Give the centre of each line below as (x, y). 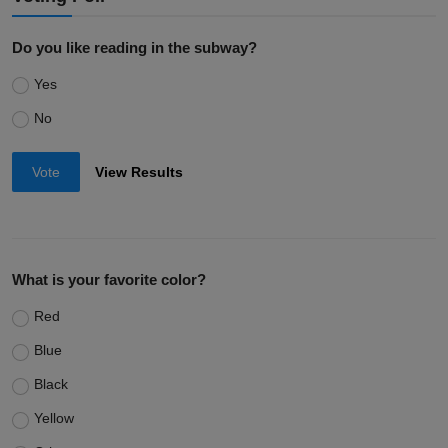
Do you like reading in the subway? (134, 47)
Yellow (53, 418)
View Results (139, 171)
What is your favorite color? (109, 280)
